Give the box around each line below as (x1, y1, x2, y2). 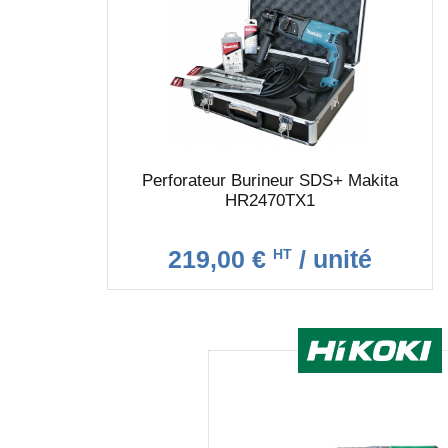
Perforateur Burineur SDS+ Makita (141, 171, 398, 190)
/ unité (291, 245, 372, 273)
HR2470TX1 (224, 191, 315, 210)
